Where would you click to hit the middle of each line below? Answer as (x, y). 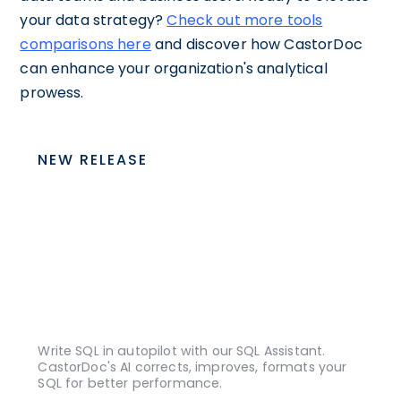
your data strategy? (94, 20)
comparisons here (85, 44)
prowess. (52, 93)
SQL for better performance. (130, 383)
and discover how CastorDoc (256, 44)
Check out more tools (245, 20)
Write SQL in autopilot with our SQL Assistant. (182, 350)
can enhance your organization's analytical (174, 68)
